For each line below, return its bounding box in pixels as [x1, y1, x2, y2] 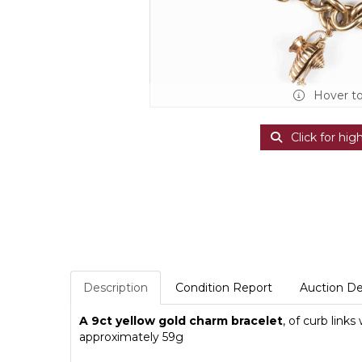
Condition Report [175, 280, 272, 295]
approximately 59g [79, 329, 183, 344]
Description [83, 280, 148, 295]
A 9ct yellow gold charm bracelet [79, 313, 283, 328]
